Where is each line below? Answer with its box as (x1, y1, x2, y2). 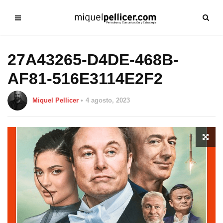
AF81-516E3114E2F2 (7, 70, 163, 88)
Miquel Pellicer (32, 97, 79, 104)
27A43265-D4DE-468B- (7, 51, 179, 69)
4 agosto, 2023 (86, 97, 130, 104)
